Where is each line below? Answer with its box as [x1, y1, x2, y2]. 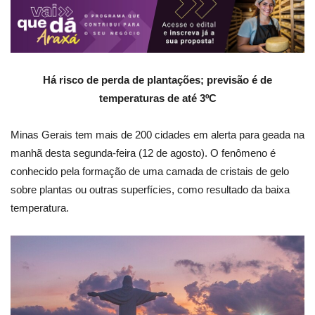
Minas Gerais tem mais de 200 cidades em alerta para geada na [11, 128, 304, 141]
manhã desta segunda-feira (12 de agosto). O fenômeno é [11, 146, 276, 159]
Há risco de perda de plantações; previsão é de [43, 73, 272, 86]
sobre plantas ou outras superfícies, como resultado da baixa [11, 183, 290, 195]
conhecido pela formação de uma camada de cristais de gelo [11, 165, 289, 177]
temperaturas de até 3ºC [98, 91, 217, 104]
